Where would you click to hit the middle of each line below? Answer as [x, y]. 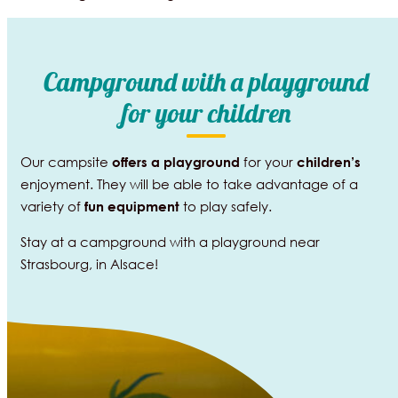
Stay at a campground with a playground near [170, 241]
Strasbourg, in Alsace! [89, 263]
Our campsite [66, 161]
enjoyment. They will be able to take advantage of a [189, 183]
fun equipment [131, 206]
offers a [135, 161]
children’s [328, 161]
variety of [52, 206]
